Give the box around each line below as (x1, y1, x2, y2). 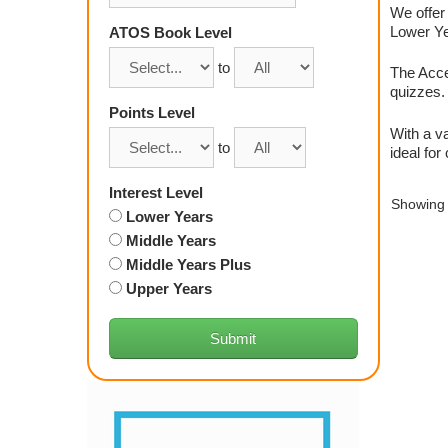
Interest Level (109, 183, 203, 201)
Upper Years (122, 279, 212, 297)
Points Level (109, 103, 195, 121)
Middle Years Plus (122, 255, 251, 273)
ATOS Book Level (109, 23, 232, 41)
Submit (210, 329, 257, 347)
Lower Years (122, 207, 213, 225)
